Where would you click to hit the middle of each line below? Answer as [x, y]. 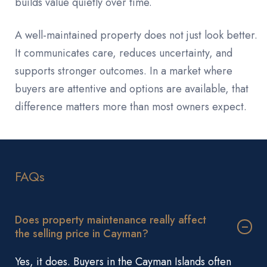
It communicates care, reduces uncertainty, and [124, 53]
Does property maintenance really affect [111, 220]
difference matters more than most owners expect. [131, 106]
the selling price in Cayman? [82, 233]
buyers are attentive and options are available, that [132, 89]
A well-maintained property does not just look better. [136, 35]
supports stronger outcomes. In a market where [124, 71]
